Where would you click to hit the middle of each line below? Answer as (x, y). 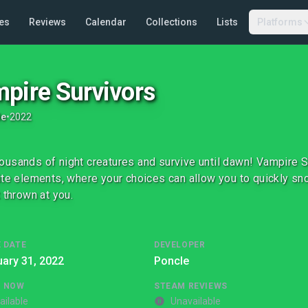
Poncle (172, 261)
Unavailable (196, 301)
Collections (171, 22)
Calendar (106, 22)
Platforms (279, 22)
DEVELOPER (180, 245)
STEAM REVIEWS (191, 286)
